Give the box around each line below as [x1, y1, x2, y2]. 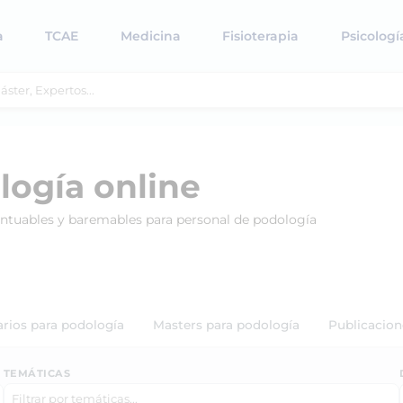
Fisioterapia [222, 27, 299, 44]
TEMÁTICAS [4, 367, 71, 380]
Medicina [120, 27, 181, 44]
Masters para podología [153, 318, 300, 332]
